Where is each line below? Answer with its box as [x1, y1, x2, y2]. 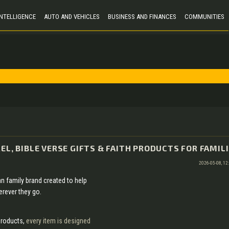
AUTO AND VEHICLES [43, 12, 100, 20]
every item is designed [25, 217, 92, 225]
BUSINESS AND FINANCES [107, 12, 176, 20]
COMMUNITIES [184, 12, 224, 20]
